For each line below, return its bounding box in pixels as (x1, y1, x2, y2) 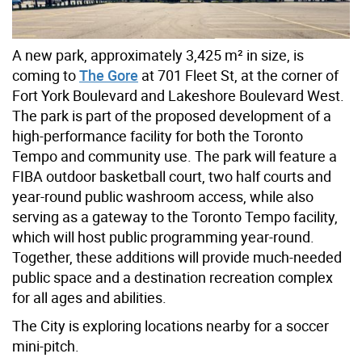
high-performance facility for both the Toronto (12, 126, 303, 146)
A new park (12, 45, 84, 65)
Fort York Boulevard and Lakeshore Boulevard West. (12, 86, 344, 106)
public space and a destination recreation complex (12, 267, 333, 288)
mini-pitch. (12, 336, 79, 356)
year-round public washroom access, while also (12, 187, 314, 207)
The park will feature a (195, 146, 337, 166)
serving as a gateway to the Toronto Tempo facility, (12, 207, 338, 227)
